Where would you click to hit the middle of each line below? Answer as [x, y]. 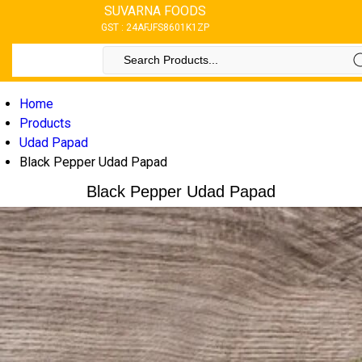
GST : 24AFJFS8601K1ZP [155, 27]
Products [45, 123]
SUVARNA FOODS [155, 11]
